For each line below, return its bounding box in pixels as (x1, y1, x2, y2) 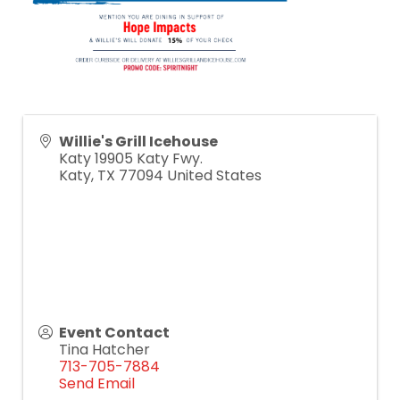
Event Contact (59, 322, 170, 343)
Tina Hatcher (59, 339, 150, 360)
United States (167, 165, 262, 186)
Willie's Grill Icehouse (59, 131, 218, 152)
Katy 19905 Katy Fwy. (59, 148, 203, 169)
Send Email (59, 373, 135, 394)
